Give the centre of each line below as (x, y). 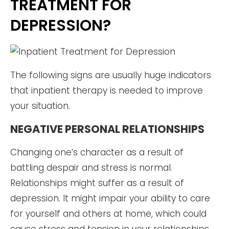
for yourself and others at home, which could (108, 214)
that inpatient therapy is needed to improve (107, 91)
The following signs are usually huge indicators (111, 75)
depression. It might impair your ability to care (110, 199)
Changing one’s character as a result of (97, 153)
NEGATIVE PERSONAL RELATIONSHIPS (107, 129)
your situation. (40, 106)
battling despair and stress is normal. (91, 168)
